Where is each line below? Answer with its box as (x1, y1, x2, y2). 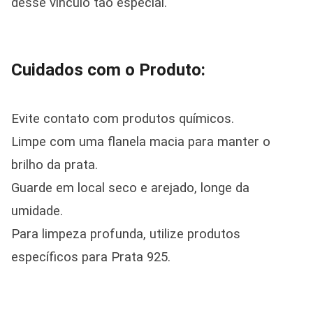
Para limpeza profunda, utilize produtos (11, 226, 240, 242)
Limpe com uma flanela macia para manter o (11, 134, 270, 150)
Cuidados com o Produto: (11, 60, 205, 80)
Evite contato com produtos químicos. (11, 111, 234, 126)
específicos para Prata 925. (11, 249, 170, 265)
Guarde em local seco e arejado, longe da (11, 180, 249, 196)
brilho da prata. (11, 157, 98, 173)
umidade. (11, 203, 63, 219)
